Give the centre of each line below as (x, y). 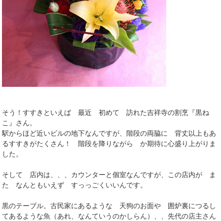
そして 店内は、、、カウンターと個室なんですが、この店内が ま (109, 174)
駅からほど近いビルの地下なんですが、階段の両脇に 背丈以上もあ (109, 133)
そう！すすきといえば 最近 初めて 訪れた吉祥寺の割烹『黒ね (106, 112)
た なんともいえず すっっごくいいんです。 (75, 185)
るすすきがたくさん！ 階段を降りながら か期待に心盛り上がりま (109, 143)
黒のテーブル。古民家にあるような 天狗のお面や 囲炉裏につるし (109, 205)
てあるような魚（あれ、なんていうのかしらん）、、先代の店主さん (109, 216)
